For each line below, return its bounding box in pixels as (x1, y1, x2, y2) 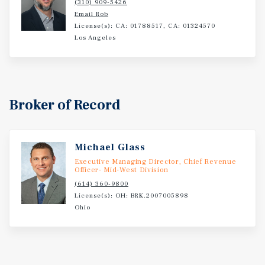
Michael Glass (75, 141, 146, 153)
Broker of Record (9, 96, 121, 114)
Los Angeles (75, 33, 116, 42)
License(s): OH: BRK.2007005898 (75, 191, 189, 200)
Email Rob (75, 9, 108, 18)
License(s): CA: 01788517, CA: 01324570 (75, 21, 215, 30)
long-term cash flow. (9, 5, 95, 15)
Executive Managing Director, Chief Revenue (75, 157, 237, 166)
